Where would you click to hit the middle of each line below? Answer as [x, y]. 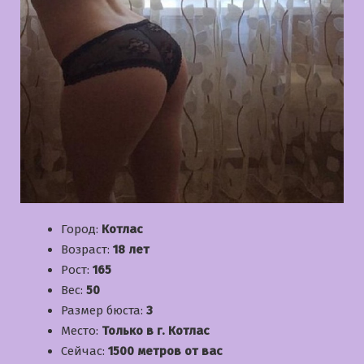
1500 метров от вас [165, 351]
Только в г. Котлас [156, 331]
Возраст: [87, 250]
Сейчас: [84, 351]
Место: [81, 331]
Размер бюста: [104, 311]
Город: [81, 230]
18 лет [131, 250]
